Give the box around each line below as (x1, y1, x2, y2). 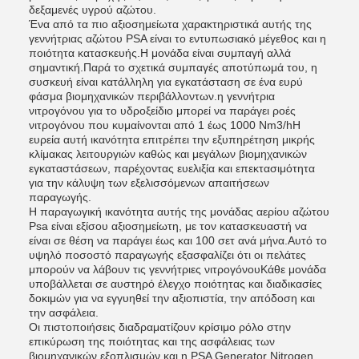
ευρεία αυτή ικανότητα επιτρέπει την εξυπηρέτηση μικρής (29, 133, 315, 146)
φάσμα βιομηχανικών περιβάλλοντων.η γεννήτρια (29, 90, 275, 103)
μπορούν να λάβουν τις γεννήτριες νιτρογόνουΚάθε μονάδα (29, 263, 326, 276)
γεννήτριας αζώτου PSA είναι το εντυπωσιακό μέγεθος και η (29, 32, 326, 45)
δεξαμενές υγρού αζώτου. (29, 3, 156, 16)
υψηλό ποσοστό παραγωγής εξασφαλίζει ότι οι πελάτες (29, 248, 306, 261)
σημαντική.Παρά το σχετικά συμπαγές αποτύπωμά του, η (29, 61, 317, 74)
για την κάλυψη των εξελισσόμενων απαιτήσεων (29, 176, 269, 189)
